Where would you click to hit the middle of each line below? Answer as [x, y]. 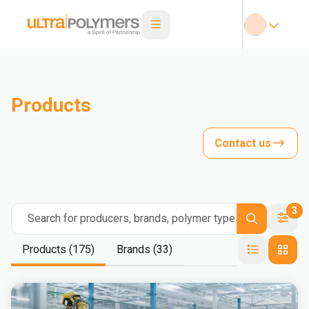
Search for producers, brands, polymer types [134, 218]
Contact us [243, 143]
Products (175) [58, 249]
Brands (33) [144, 249]
